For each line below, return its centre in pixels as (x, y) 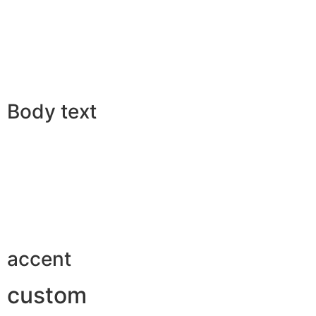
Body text (52, 111)
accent (39, 259)
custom (47, 296)
